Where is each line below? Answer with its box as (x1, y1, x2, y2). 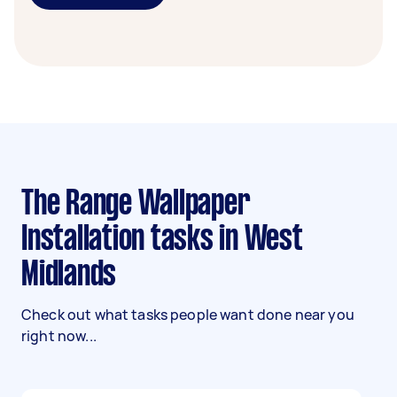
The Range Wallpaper (21, 189, 34, 221)
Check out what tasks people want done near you (21, 305, 354, 324)
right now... (21, 326, 97, 346)
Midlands (21, 260, 116, 292)
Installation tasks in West (21, 224, 303, 256)
